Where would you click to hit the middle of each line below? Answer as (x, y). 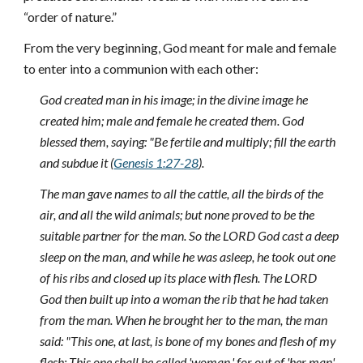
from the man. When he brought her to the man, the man (184, 320)
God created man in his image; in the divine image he (174, 99)
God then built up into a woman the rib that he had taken (184, 299)
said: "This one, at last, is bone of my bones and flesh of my (188, 341)
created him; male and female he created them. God (172, 120)
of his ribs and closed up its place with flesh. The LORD (179, 278)
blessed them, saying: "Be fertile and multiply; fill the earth (188, 141)
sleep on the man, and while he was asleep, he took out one (188, 256)
